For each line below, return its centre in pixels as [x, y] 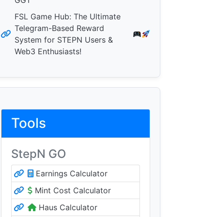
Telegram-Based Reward [59, 28]
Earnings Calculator [70, 173]
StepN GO [39, 154]
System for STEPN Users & [64, 40]
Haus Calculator [67, 207]
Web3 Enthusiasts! [48, 51]
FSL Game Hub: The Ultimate [68, 16]
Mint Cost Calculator [72, 190]
